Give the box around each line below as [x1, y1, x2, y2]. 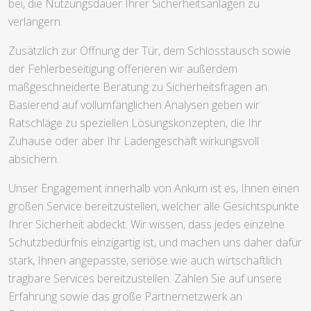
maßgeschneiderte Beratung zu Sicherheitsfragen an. [8, 79, 269, 95]
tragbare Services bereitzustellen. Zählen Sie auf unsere [8, 271, 282, 287]
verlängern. [8, 14, 62, 30]
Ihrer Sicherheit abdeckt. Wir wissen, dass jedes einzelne [8, 217, 285, 233]
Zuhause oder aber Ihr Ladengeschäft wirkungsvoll [8, 133, 259, 149]
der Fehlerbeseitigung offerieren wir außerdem [8, 61, 237, 77]
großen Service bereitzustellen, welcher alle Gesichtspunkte [8, 199, 299, 215]
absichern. [8, 151, 59, 167]
